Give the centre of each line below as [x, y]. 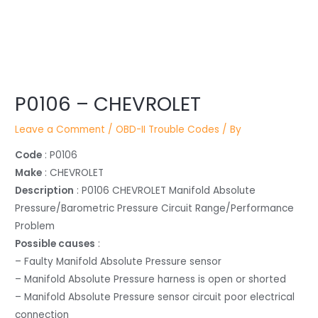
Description [45, 190]
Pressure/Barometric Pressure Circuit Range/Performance [155, 208]
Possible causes [55, 243]
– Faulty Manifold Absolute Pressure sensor [119, 261]
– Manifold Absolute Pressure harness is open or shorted [151, 279]
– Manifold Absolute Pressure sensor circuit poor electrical [155, 297]
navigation [30, 90]
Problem [35, 226]
